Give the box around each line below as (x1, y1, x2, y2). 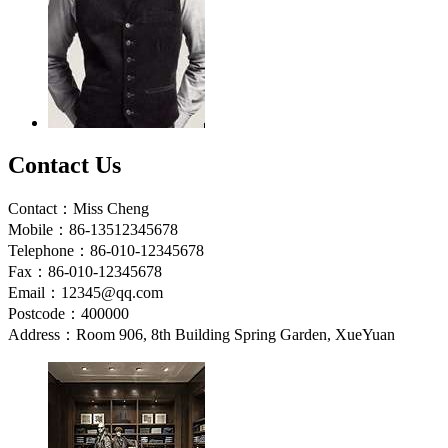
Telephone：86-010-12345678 (8, 241, 204, 259)
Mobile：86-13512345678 (8, 220, 178, 238)
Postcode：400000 (8, 304, 129, 322)
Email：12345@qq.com (8, 283, 163, 301)
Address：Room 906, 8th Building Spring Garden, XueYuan (8, 325, 395, 343)
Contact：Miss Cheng (8, 199, 149, 217)
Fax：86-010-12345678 (8, 262, 162, 280)
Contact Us (8, 151, 121, 178)
